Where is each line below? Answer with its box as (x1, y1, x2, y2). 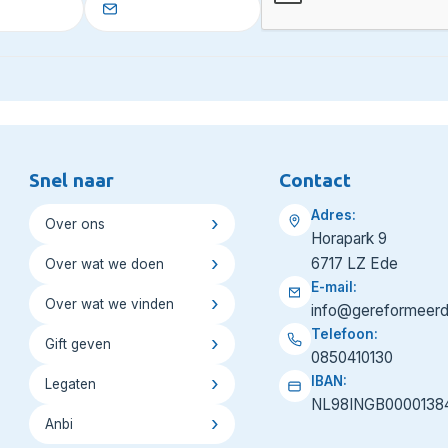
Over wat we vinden (44, 296, 174, 313)
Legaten (44, 376, 96, 393)
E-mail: (310, 279, 357, 296)
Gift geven (44, 336, 111, 353)
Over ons (44, 216, 105, 233)
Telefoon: (310, 326, 378, 343)
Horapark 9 (310, 229, 387, 249)
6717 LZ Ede (310, 254, 398, 274)
